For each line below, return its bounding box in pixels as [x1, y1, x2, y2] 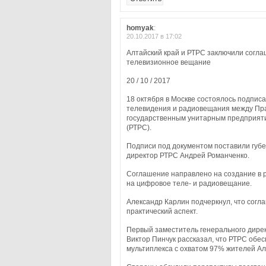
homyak [126, 24, 154, 32]
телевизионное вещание [126, 58, 211, 66]
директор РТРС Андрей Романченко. [126, 151, 249, 160]
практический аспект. [126, 207, 198, 216]
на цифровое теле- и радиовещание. [126, 179, 252, 188]
